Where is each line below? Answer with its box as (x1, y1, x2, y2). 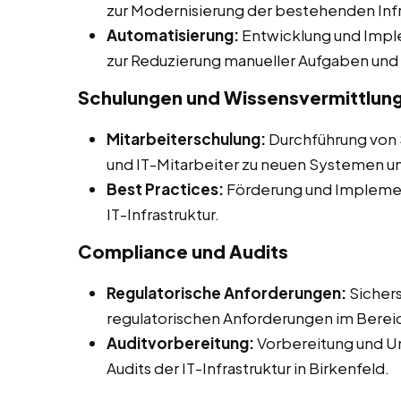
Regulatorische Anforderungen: (107, 283, 346, 303)
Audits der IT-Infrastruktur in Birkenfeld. (107, 358, 389, 379)
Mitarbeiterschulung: (107, 129, 266, 149)
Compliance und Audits (78, 240, 288, 263)
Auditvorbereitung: (107, 333, 254, 354)
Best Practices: (107, 179, 224, 200)
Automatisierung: (107, 25, 239, 46)
